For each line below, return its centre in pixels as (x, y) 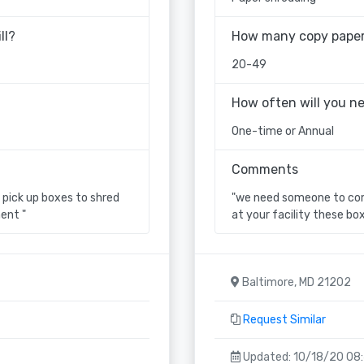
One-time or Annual (283, 131)
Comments (265, 169)
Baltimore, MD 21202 (295, 282)
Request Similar (284, 319)
